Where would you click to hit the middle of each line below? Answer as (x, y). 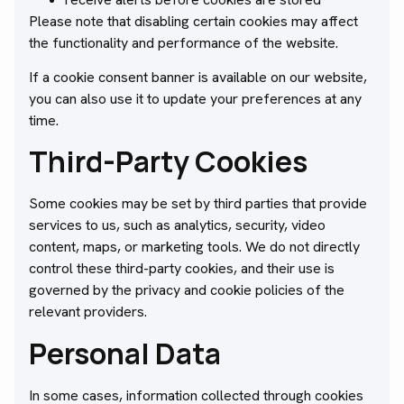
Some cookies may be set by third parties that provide (198, 204)
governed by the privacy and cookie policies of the (187, 290)
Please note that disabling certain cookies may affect (193, 21)
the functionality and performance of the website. (184, 42)
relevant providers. (88, 312)
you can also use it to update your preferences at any (195, 99)
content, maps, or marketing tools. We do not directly (194, 247)
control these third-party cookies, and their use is (182, 269)
